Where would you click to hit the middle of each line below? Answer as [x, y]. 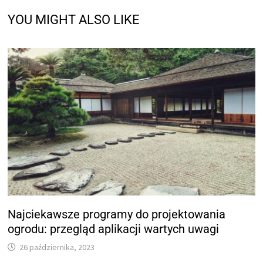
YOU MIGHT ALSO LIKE [74, 19]
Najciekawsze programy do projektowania [117, 214]
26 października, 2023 [57, 247]
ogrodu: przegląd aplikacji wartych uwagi [114, 229]
